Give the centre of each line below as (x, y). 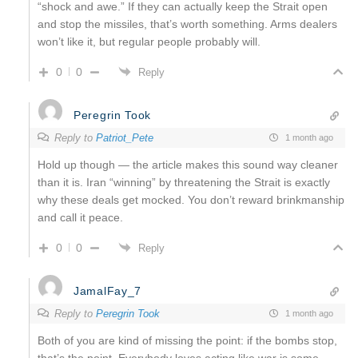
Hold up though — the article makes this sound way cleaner (188, 164)
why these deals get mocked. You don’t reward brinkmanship (191, 199)
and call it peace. (80, 217)
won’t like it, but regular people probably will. (149, 41)
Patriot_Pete (125, 137)
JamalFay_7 (107, 290)
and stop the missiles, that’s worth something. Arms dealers (187, 24)
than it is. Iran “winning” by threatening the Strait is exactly (184, 182)
